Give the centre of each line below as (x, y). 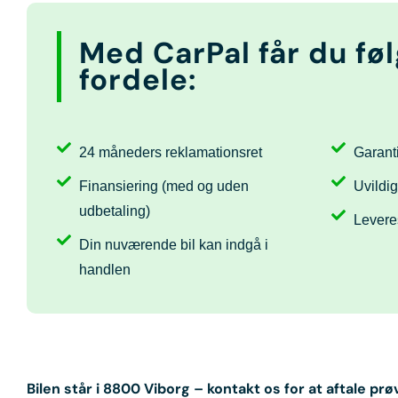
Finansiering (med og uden (163, 186)
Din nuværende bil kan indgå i (173, 244)
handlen (104, 269)
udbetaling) (114, 211)
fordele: (138, 79)
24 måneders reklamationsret (170, 152)
